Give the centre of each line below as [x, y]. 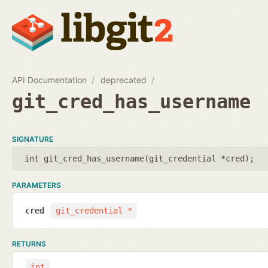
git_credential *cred [197, 158]
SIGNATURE [33, 139]
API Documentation [49, 80]
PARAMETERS [36, 185]
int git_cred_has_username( [87, 158]
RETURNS [29, 243]
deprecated [124, 80]
